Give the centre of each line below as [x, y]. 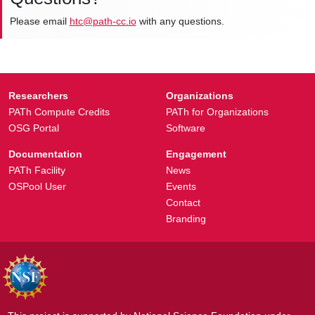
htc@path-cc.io [103, 21]
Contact [183, 203]
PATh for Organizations [217, 112]
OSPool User [37, 187]
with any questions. [180, 21]
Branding [186, 219]
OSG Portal [33, 128]
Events [181, 187]
